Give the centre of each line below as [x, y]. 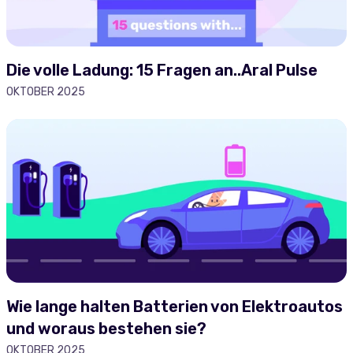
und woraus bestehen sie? [106, 329]
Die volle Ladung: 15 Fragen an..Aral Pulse [162, 70]
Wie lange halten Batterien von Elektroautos [175, 307]
